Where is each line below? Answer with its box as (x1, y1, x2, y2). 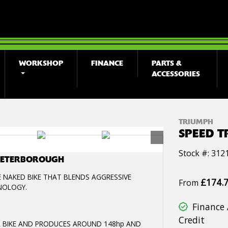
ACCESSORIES (151, 69, 200, 79)
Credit (179, 214, 205, 226)
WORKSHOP (19, 59, 64, 68)
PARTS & (151, 59, 182, 68)
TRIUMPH (179, 117, 213, 127)
